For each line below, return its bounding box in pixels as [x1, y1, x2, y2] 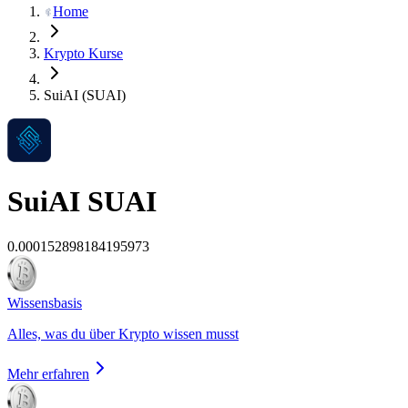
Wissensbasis [7, 294, 82, 311]
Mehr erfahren [7, 365, 89, 382]
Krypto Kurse [44, 46, 123, 61]
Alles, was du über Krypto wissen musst [7, 325, 239, 342]
